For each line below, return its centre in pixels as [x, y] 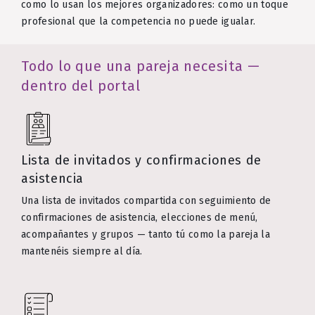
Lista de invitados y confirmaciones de [141, 161]
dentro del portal [81, 85]
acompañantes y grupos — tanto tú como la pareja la [146, 235]
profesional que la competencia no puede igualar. [139, 22]
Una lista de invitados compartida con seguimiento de [146, 201]
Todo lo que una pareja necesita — [141, 66]
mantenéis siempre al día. [82, 252]
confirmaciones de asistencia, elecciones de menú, [140, 218]
